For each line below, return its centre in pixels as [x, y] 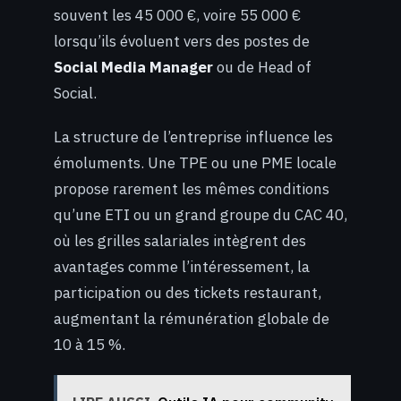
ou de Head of [262, 67]
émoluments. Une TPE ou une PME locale [195, 162]
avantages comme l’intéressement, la [182, 266]
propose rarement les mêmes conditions [192, 188]
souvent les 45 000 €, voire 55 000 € [177, 15]
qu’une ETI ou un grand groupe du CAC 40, [200, 214]
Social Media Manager [133, 67]
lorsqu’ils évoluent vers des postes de [182, 41]
